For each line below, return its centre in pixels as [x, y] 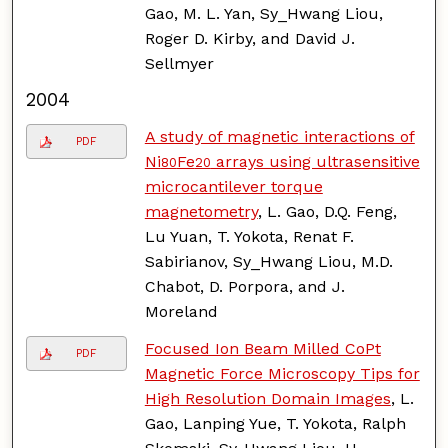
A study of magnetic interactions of [279, 136]
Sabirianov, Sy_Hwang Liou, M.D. [268, 261]
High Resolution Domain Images [267, 398]
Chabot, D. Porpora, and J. [244, 286]
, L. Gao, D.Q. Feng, [327, 211]
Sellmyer [179, 63]
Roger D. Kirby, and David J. [249, 38]
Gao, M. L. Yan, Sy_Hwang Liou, [263, 13]
